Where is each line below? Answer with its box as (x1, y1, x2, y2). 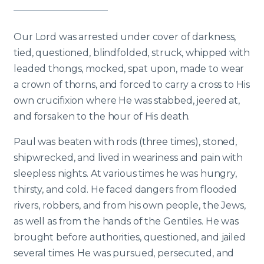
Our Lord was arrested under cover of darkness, (14, 31, 236, 42)
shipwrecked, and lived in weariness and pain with (14, 152, 243, 163)
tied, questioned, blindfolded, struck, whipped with (14, 47, 250, 58)
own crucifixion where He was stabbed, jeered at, (14, 95, 240, 106)
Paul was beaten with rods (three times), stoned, (14, 136, 237, 147)
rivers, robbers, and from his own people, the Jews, (14, 200, 246, 211)
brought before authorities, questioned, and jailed (14, 232, 246, 243)
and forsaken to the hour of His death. (14, 111, 190, 122)
